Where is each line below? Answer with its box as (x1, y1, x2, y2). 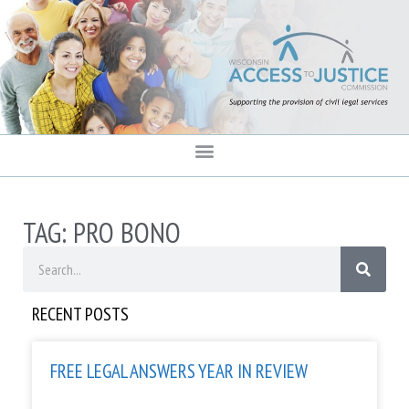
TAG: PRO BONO (23, 214, 181, 252)
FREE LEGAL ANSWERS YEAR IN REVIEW (50, 359, 308, 384)
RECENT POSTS (32, 302, 129, 327)
